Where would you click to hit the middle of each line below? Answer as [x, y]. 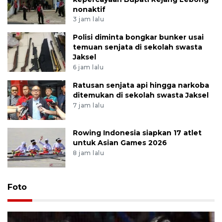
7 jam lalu [89, 105]
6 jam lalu [88, 67]
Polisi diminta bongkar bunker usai [139, 37]
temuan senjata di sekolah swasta [138, 47]
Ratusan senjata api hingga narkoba [141, 85]
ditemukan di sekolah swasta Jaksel [141, 95]
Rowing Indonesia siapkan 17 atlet [138, 133]
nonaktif [89, 9]
